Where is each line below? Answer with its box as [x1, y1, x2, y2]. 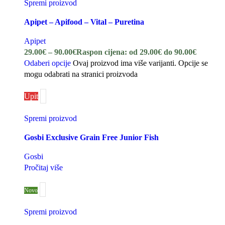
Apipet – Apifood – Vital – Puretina [24, 17, 144, 26]
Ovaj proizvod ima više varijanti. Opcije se [73, 58, 208, 67]
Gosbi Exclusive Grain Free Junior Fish [24, 133, 159, 142]
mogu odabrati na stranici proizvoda [24, 69, 138, 78]
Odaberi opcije [24, 58, 71, 67]
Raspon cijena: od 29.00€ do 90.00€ [76, 47, 196, 56]
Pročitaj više [24, 163, 63, 172]
